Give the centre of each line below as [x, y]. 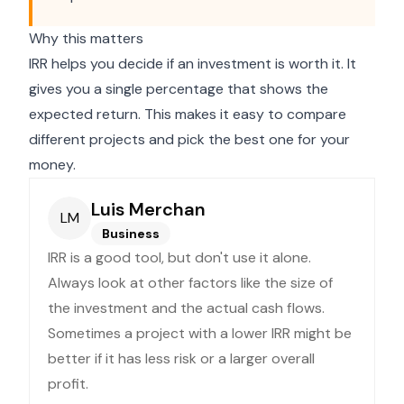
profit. [68, 384]
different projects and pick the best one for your [189, 139]
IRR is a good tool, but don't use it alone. [179, 257]
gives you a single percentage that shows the [179, 89]
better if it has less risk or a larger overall [181, 358]
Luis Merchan [148, 209]
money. [52, 165]
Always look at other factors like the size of [190, 283]
